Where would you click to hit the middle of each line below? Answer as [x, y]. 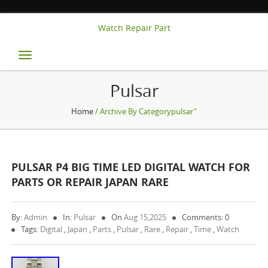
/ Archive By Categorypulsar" [145, 111]
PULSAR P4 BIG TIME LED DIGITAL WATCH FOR [131, 167]
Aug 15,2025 [145, 217]
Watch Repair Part [134, 28]
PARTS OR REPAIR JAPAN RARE [90, 182]
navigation [76, 74]
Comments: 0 [206, 217]
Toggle [55, 58]
